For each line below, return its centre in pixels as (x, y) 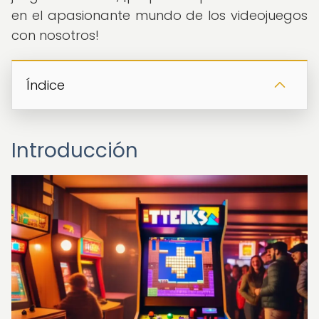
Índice (46, 85)
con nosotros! (55, 35)
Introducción (75, 151)
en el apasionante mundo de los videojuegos (159, 15)
